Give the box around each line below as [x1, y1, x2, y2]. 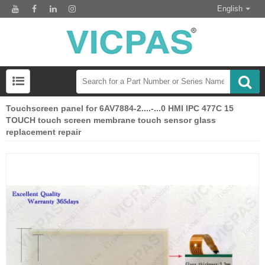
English [217, 4, 243, 13]
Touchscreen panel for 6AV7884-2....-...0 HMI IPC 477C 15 [6, 104, 234, 114]
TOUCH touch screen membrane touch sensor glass [6, 115, 216, 125]
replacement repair [6, 127, 81, 137]
